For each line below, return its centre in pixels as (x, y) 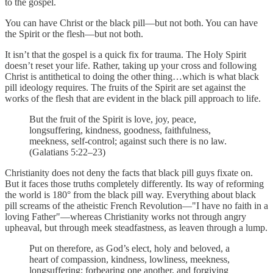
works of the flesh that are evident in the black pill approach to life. (133, 98)
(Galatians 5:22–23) (67, 152)
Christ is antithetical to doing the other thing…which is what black (132, 76)
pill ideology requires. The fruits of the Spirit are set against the (125, 87)
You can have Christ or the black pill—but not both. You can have (131, 23)
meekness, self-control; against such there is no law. (128, 141)
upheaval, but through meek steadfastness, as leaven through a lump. (136, 227)
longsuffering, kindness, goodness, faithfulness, (120, 130)
